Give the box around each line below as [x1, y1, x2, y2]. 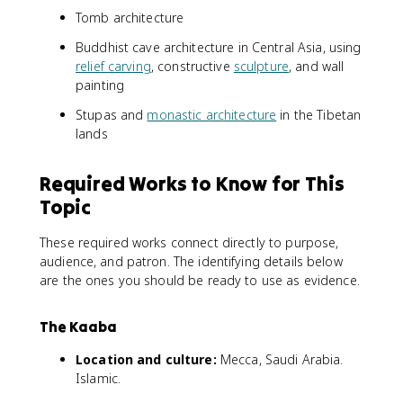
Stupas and [76, 105, 148, 123]
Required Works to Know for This [40, 170, 345, 196]
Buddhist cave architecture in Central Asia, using [76, 38, 362, 56]
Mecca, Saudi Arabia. [216, 350, 344, 368]
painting [76, 76, 125, 94]
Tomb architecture [76, 8, 184, 26]
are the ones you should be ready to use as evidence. [40, 271, 360, 289]
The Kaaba [40, 317, 117, 336]
